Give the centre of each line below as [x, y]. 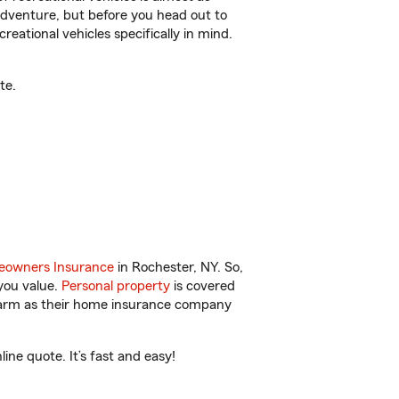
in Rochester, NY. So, [179, 267]
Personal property [116, 286]
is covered [203, 286]
